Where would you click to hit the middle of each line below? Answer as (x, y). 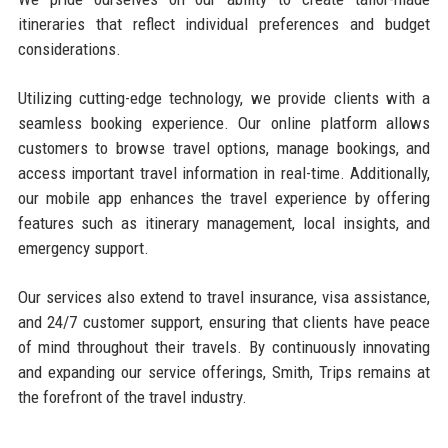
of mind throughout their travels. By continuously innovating (224, 346)
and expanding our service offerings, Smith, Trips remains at (224, 371)
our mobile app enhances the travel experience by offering (224, 197)
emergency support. (83, 247)
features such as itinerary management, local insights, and (224, 222)
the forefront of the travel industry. (132, 396)
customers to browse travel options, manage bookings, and (224, 147)
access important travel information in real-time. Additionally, (224, 172)
